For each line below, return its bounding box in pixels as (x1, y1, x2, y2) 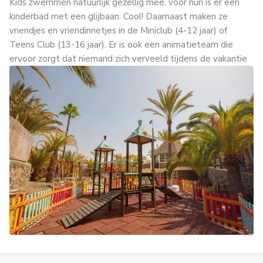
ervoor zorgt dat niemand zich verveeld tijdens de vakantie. (9, 53, 249, 65)
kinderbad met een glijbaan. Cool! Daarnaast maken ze (9, 11, 228, 22)
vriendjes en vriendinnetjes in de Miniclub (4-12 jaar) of (9, 25, 227, 36)
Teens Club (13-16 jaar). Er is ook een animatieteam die (9, 39, 233, 50)
